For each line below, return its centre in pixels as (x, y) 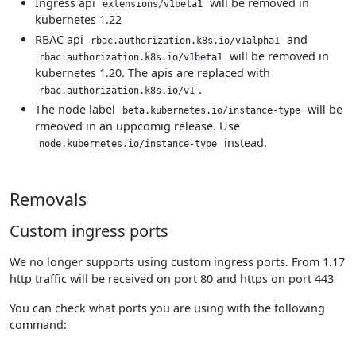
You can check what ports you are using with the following (167, 308)
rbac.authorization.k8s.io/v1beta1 (130, 57)
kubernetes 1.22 (78, 19)
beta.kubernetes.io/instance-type (211, 110)
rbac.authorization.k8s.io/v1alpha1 (185, 41)
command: (38, 325)
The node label (77, 109)
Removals (48, 199)
